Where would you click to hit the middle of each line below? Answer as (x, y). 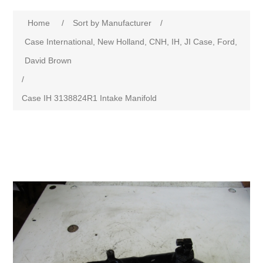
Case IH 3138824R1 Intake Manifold (90, 98)
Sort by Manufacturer (112, 23)
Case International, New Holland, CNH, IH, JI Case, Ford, (131, 42)
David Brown (48, 61)
